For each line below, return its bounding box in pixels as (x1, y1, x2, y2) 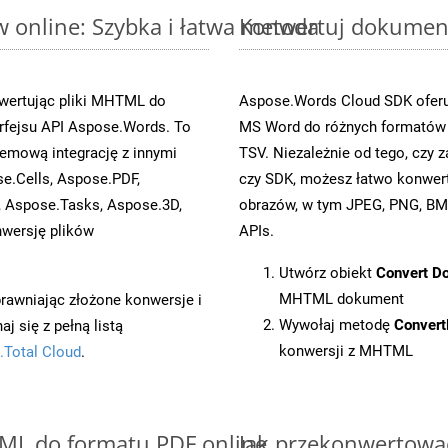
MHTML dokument (279, 289, 404, 308)
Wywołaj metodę (279, 315, 394, 334)
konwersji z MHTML (279, 341, 413, 360)
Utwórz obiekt (279, 263, 376, 282)
